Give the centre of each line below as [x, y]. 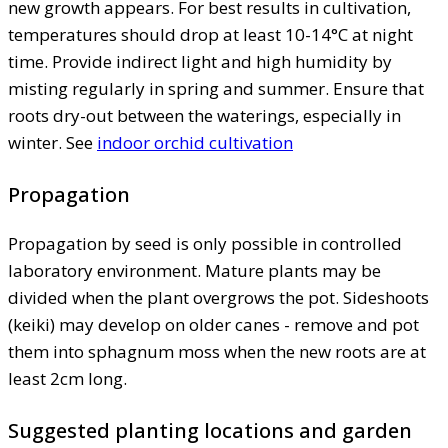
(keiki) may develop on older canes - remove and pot [213, 325]
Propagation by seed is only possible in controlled [205, 244]
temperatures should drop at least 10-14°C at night [210, 35]
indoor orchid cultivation [195, 143]
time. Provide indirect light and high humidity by [200, 62]
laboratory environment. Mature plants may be [194, 271]
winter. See [52, 143]
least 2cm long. [67, 379]
